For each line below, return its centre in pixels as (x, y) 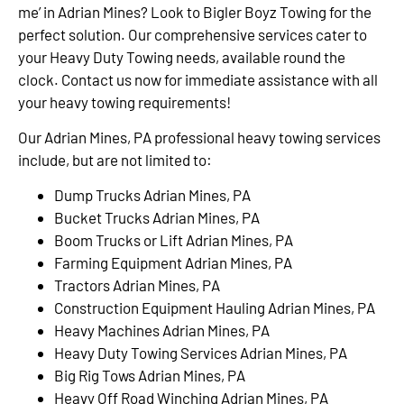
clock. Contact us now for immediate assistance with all (198, 79)
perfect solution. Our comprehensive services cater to (193, 34)
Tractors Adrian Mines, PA (137, 285)
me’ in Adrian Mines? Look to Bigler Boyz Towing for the (195, 11)
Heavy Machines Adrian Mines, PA (162, 331)
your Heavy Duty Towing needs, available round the (182, 56)
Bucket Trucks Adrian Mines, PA (157, 218)
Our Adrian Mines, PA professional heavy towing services (199, 137)
